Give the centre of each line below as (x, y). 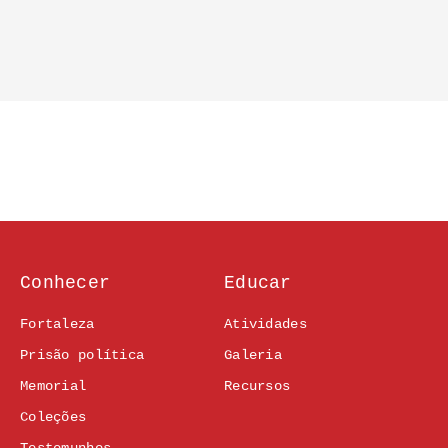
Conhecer (65, 283)
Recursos (257, 386)
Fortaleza (57, 324)
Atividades (265, 324)
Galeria (253, 355)
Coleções (53, 417)
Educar (258, 283)
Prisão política (82, 355)
